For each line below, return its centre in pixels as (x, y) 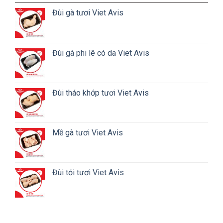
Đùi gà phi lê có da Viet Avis (101, 53)
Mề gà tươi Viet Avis (88, 133)
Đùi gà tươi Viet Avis (88, 13)
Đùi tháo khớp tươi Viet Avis (101, 93)
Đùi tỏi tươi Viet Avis (88, 173)
